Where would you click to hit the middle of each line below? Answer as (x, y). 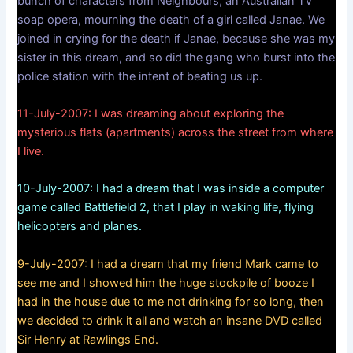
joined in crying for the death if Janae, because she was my (176, 38)
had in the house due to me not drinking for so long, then (171, 301)
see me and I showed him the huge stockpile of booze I (166, 282)
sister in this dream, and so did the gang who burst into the (176, 57)
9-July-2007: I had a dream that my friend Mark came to (168, 264)
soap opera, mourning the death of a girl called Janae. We (171, 19)
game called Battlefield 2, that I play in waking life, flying (166, 208)
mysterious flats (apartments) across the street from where (176, 132)
